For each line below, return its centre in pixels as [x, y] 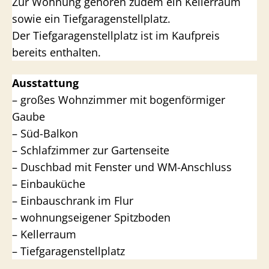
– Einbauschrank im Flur [73, 200]
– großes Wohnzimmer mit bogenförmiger [119, 99]
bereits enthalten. [56, 52]
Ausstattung [45, 83]
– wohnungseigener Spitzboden [91, 217]
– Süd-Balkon [45, 133]
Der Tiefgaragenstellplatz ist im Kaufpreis [116, 35]
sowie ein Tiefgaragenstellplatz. [91, 19]
